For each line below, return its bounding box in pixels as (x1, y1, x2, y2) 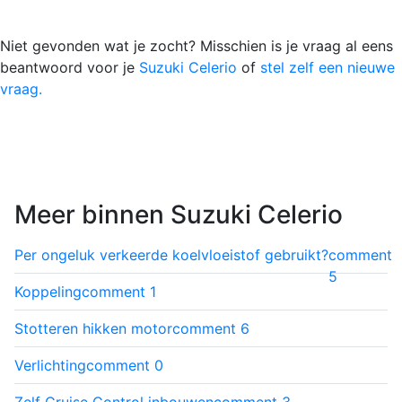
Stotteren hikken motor (14, 319, 172, 337)
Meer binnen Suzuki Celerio (14, 198, 343, 230)
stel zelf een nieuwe (260, 57, 395, 76)
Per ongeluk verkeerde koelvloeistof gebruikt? (14, 245, 328, 264)
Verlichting (14, 355, 86, 374)
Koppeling (14, 282, 82, 301)
